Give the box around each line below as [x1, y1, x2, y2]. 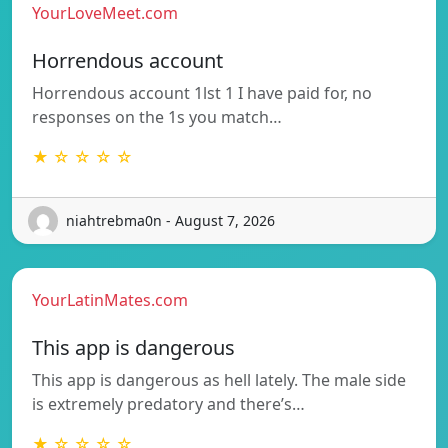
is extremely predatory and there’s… [32, 392, 305, 415]
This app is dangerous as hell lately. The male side [32, 368, 406, 391]
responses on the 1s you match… [32, 105, 282, 128]
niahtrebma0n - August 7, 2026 [66, 211, 275, 231]
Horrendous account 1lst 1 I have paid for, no [32, 81, 372, 104]
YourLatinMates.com [32, 288, 188, 311]
